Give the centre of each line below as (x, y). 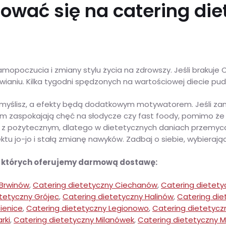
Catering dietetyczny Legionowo (88, 208)
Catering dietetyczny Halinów (118, 197)
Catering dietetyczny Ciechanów (95, 185)
